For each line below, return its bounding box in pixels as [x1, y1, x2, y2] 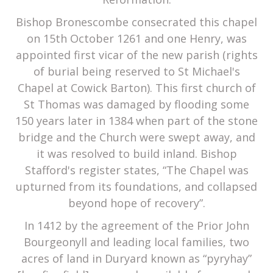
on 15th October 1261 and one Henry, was [26, 31, 247, 46]
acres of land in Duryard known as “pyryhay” [21, 251, 252, 266]
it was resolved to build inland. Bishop [36, 146, 237, 161]
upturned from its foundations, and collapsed [16, 179, 257, 194]
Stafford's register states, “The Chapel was [24, 163, 249, 178]
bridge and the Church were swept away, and [18, 130, 255, 145]
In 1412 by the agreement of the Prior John [24, 218, 249, 233]
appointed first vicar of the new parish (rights [15, 48, 258, 63]
